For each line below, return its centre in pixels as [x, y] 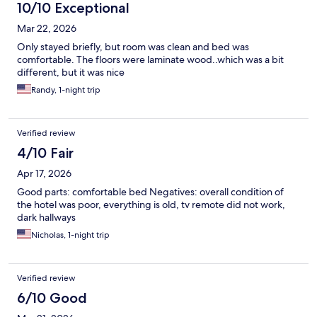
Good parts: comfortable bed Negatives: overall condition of [150, 192]
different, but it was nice [71, 73]
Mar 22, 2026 [47, 29]
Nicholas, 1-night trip [70, 235]
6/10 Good [52, 298]
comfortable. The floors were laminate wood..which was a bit [150, 60]
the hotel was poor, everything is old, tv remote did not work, [151, 205]
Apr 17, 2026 [44, 174]
